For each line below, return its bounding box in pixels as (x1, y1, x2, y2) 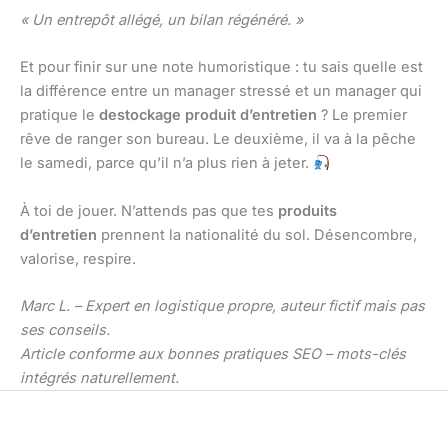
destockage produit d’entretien (99, 106, 317, 125)
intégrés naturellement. (20, 368, 179, 387)
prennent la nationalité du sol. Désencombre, (97, 225, 417, 244)
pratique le (20, 106, 99, 125)
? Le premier (317, 106, 407, 125)
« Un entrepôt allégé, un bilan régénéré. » (20, 10, 303, 29)
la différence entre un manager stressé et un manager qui (20, 82, 422, 101)
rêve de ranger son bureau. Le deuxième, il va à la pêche (20, 130, 416, 149)
